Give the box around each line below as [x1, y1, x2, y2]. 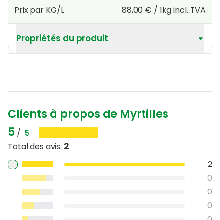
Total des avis [8, 140, 60, 152]
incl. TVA [173, 4, 206, 16]
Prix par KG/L [14, 4, 64, 16]
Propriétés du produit [16, 32, 108, 44]
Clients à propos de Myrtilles [8, 106, 168, 122]
